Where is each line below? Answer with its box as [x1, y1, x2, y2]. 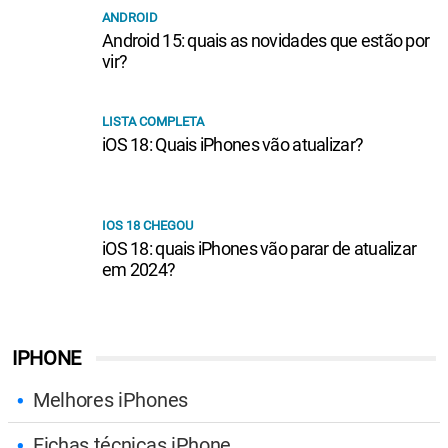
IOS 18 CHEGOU [102, 217, 193, 233]
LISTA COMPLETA [102, 113, 204, 129]
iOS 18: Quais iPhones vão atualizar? [102, 133, 364, 155]
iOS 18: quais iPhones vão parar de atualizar [102, 237, 417, 259]
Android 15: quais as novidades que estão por [102, 29, 430, 51]
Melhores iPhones [33, 387, 188, 412]
